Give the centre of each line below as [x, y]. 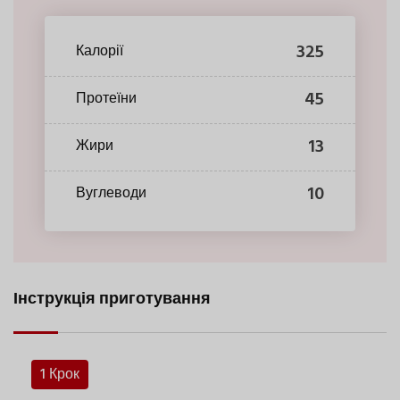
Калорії [100, 52]
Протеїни [106, 100]
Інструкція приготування [112, 299]
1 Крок [60, 375]
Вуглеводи [111, 194]
